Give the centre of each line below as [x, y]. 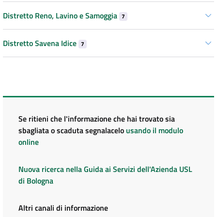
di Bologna [36, 181]
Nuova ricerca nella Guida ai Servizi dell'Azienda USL [105, 169]
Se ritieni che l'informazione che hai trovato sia [97, 119]
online [29, 142]
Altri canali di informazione [63, 208]
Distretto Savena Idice [41, 43]
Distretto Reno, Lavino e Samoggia [61, 16]
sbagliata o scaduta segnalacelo [72, 131]
